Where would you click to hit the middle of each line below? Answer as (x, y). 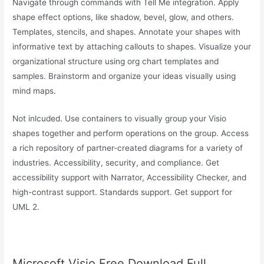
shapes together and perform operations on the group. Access (131, 133)
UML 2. (26, 207)
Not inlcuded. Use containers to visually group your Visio (120, 118)
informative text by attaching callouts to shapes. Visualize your (132, 47)
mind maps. (34, 91)
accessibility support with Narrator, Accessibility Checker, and (130, 177)
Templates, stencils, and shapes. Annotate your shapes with (127, 32)
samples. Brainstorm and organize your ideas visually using (124, 76)
